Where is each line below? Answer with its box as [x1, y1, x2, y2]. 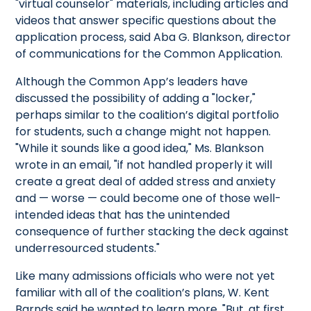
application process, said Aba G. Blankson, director [15, 28, 292, 45]
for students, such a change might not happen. [15, 123, 271, 140]
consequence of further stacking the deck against [15, 223, 289, 239]
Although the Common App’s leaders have [15, 73, 249, 90]
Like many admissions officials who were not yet [15, 267, 276, 284]
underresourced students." [15, 239, 160, 256]
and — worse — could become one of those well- [15, 190, 282, 206]
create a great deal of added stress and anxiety [15, 173, 276, 190]
